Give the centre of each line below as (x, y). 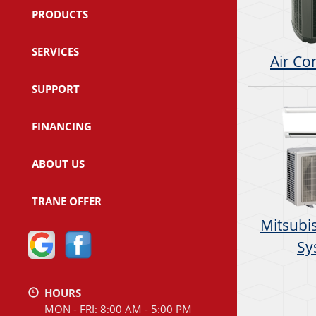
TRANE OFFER (67, 201)
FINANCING (62, 126)
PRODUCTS (60, 14)
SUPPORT (56, 89)
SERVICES (55, 51)
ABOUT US (58, 163)
